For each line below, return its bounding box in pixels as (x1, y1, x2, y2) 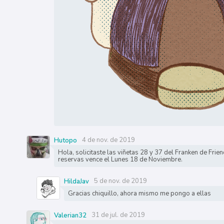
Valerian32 (53, 211, 86, 220)
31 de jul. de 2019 (91, 210, 145, 220)
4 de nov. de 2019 (81, 135, 135, 145)
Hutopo (53, 136, 77, 145)
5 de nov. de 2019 (93, 176, 147, 186)
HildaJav (63, 177, 89, 186)
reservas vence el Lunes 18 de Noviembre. (57, 155, 182, 164)
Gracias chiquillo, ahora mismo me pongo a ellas (67, 189, 211, 198)
